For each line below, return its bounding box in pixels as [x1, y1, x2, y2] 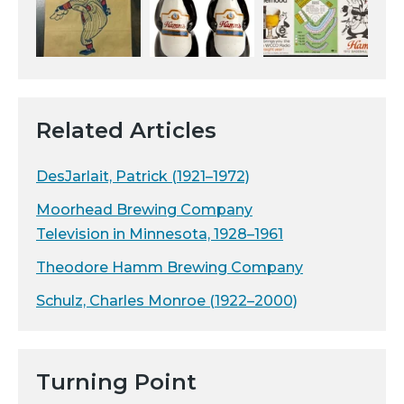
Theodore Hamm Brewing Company [36, 259, 303, 277]
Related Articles [36, 117, 216, 144]
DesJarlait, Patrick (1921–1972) [36, 168, 250, 186]
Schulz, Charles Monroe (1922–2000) [36, 292, 298, 310]
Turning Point [36, 369, 197, 396]
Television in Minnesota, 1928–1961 [36, 225, 283, 243]
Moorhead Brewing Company [36, 201, 252, 219]
